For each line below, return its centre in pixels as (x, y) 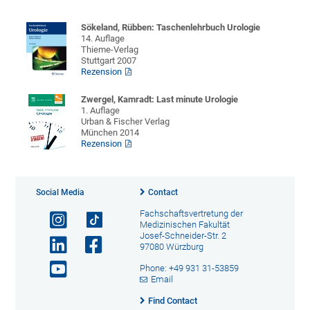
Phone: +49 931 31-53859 (189, 268)
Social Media (61, 193)
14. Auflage (103, 39)
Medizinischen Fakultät (184, 225)
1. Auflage (101, 111)
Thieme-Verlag (110, 50)
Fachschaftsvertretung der (191, 214)
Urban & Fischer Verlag (126, 122)
